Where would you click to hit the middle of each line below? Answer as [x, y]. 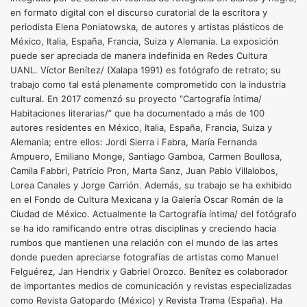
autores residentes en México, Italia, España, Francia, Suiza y [141, 128]
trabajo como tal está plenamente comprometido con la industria [148, 85]
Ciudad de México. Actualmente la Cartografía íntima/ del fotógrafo [153, 214]
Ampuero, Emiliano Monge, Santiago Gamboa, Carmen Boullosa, [146, 157]
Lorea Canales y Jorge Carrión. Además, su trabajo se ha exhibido [151, 185]
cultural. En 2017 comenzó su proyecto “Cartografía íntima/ [136, 99]
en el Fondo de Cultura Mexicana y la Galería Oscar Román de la [147, 200]
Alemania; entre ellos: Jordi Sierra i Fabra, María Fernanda [134, 142]
